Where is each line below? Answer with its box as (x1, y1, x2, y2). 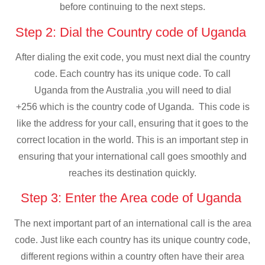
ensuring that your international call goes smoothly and (18, 151, 247, 161)
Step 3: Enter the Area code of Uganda (20, 190, 245, 206)
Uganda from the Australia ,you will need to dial (34, 85, 231, 95)
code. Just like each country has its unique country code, (15, 234, 250, 245)
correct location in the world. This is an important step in (17, 134, 248, 145)
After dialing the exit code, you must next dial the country (15, 51, 250, 62)
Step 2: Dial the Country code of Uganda (15, 24, 250, 40)
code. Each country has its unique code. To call (34, 68, 231, 79)
